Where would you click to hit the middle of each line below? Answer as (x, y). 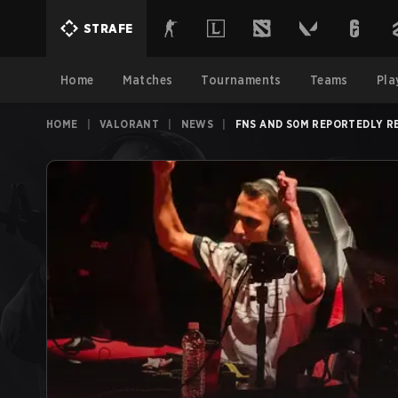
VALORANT (130, 124)
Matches (147, 80)
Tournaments (241, 80)
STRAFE (108, 28)
